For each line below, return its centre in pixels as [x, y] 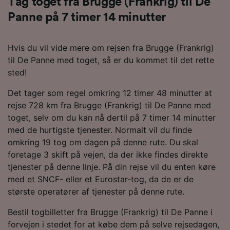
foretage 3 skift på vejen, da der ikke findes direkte [108, 154]
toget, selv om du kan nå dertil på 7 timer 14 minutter [112, 117]
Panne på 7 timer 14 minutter [87, 17]
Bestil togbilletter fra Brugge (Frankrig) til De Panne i [110, 212]
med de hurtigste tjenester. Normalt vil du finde [100, 130]
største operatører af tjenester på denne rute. [96, 191]
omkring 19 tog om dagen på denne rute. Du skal [103, 142]
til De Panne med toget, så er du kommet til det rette [111, 60]
